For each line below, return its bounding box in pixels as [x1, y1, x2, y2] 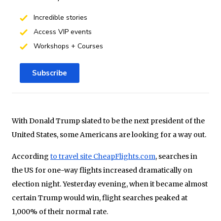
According [12, 151, 50, 161]
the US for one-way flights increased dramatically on [12, 165, 192, 175]
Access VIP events [31, 27, 92, 37]
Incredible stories [31, 12, 87, 22]
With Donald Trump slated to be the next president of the [12, 116, 205, 125]
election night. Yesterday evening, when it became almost [12, 179, 208, 188]
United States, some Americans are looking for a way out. [12, 130, 206, 139]
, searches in [155, 151, 197, 161]
